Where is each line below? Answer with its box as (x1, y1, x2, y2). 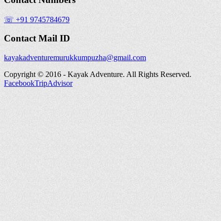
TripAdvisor (35, 78, 73, 87)
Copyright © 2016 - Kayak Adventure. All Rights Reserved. (4, 70, 191, 78)
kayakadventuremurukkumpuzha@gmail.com (4, 53, 146, 62)
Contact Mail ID (4, 33, 70, 44)
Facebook (4, 78, 35, 87)
